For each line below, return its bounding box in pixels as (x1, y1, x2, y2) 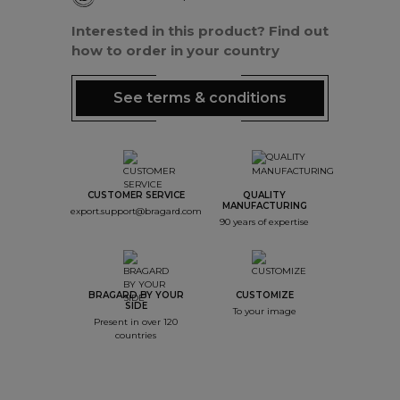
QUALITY (243, 188, 286, 201)
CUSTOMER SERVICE (87, 188, 185, 201)
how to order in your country (71, 41, 279, 59)
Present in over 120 (94, 315, 178, 328)
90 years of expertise (220, 215, 309, 228)
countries (115, 329, 156, 341)
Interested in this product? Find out (71, 21, 329, 39)
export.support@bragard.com (70, 204, 202, 217)
